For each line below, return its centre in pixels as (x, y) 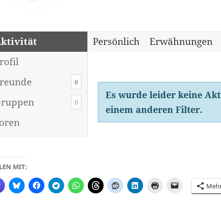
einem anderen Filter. (154, 109)
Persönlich (116, 41)
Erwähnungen (181, 41)
